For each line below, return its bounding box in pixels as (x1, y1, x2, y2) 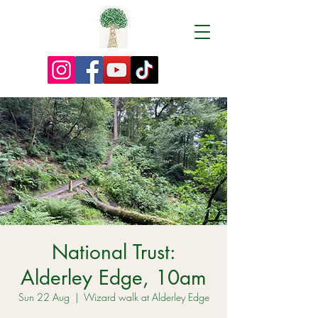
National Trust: (51, 239, 176, 265)
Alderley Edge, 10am (21, 265, 207, 290)
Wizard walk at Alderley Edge (83, 290, 209, 304)
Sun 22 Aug (18, 290, 70, 304)
